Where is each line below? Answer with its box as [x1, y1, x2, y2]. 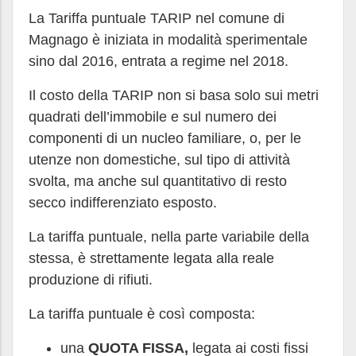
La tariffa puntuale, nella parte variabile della [29, 229, 309, 245]
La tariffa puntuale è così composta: [29, 306, 255, 322]
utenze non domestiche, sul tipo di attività [29, 152, 290, 168]
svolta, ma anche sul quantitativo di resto [29, 173, 287, 189]
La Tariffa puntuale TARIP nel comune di [29, 10, 284, 26]
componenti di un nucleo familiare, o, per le [29, 130, 301, 146]
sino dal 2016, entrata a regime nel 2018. [29, 53, 288, 69]
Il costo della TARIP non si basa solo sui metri [29, 87, 319, 103]
